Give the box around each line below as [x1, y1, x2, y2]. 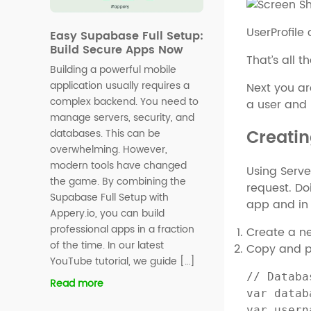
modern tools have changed [50, 157, 187, 174]
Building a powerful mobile [50, 61, 176, 78]
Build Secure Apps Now [50, 40, 183, 59]
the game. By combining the [50, 173, 186, 190]
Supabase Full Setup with [50, 189, 169, 205]
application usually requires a [50, 77, 190, 94]
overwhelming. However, [50, 141, 167, 158]
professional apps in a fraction [50, 221, 194, 237]
